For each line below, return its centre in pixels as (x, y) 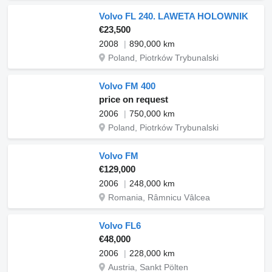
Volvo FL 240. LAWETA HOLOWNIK (174, 16)
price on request (134, 99)
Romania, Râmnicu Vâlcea (159, 197)
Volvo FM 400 (127, 86)
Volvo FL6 (120, 226)
